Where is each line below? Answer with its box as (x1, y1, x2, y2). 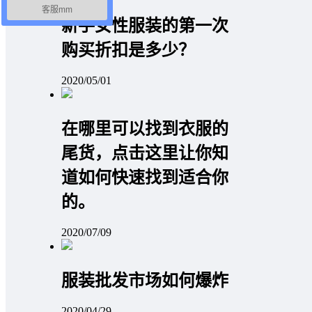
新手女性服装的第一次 (61, 16, 228, 35)
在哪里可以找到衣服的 (61, 119, 228, 138)
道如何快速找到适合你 (61, 168, 228, 187)
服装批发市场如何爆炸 (61, 271, 228, 290)
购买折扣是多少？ (61, 40, 195, 59)
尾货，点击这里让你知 (61, 143, 228, 162)
